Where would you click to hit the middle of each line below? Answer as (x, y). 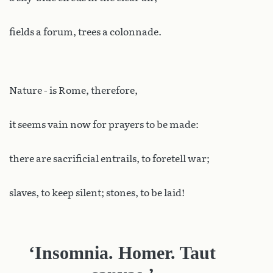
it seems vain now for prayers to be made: (104, 124)
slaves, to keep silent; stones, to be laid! (97, 193)
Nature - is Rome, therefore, (73, 90)
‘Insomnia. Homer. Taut (122, 252)
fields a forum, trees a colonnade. (85, 32)
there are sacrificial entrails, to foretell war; (109, 158)
